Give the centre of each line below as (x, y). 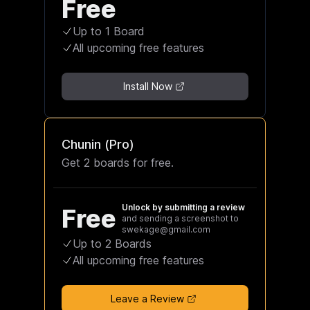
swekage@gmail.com (166, 229)
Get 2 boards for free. (118, 162)
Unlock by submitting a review (183, 207)
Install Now (147, 86)
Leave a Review (147, 298)
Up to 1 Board (109, 31)
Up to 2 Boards (112, 243)
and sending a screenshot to (180, 218)
